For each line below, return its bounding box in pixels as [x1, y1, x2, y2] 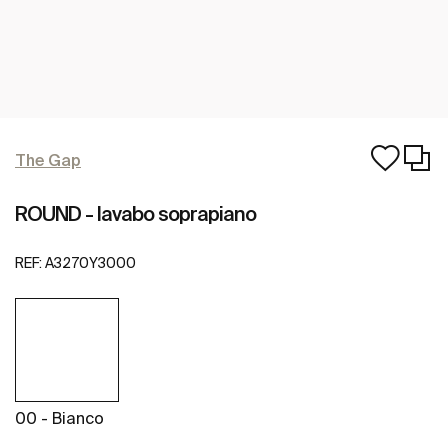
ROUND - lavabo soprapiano [15, 202, 256, 225]
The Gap [15, 151, 81, 169]
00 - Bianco [15, 409, 104, 428]
